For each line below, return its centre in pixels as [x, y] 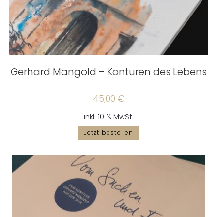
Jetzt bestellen [108, 133]
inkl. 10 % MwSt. [108, 117]
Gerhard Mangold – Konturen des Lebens [108, 72]
